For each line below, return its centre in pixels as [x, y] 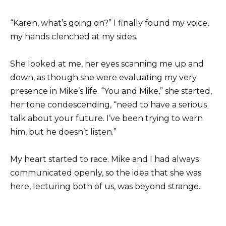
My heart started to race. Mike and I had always [104, 159]
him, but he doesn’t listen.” [63, 132]
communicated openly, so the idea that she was [106, 173]
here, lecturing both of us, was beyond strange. [105, 186]
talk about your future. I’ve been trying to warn [106, 118]
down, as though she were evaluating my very [103, 77]
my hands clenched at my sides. [74, 36]
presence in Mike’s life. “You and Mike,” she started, [111, 91]
